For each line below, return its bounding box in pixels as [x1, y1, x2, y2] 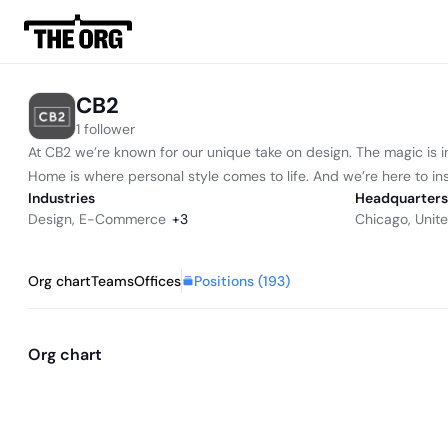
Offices [134, 272, 181, 290]
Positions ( [194, 271, 263, 290]
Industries [28, 189, 95, 207]
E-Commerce [79, 210, 166, 228]
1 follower [76, 119, 135, 138]
